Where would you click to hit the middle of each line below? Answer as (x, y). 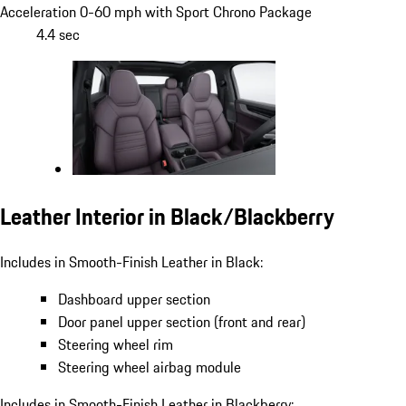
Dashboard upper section (134, 300)
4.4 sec (58, 34)
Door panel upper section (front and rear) (182, 322)
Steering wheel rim (116, 345)
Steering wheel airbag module (150, 367)
